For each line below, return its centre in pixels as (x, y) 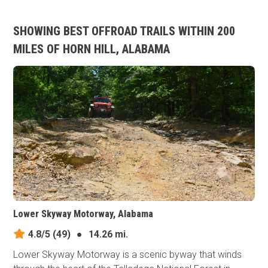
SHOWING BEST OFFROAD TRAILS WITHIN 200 (124, 31)
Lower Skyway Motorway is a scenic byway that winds (128, 255)
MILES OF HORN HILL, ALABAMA (92, 49)
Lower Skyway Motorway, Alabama (83, 214)
